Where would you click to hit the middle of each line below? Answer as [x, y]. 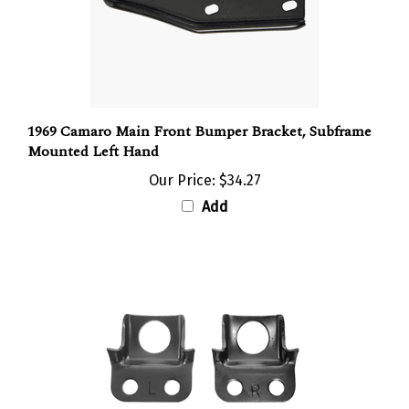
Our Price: [182, 164]
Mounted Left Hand [93, 136]
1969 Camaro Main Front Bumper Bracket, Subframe [199, 115]
